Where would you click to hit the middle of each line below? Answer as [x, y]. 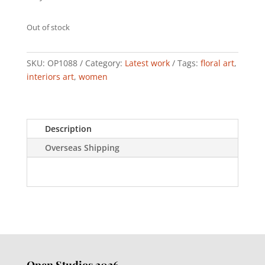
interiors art [50, 76]
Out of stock [48, 27]
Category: [105, 63]
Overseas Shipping [82, 147]
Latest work [147, 63]
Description [68, 128]
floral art [217, 63]
